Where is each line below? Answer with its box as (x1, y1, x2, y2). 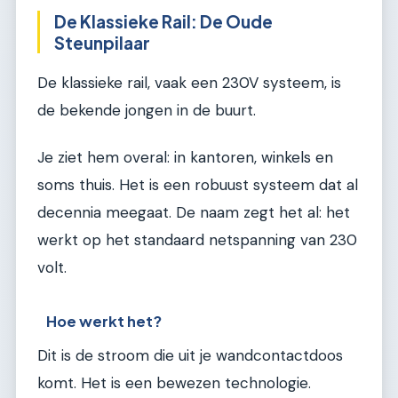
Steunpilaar (54, 31, 150, 53)
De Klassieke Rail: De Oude (54, 10, 273, 32)
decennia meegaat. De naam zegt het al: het (37, 202, 350, 222)
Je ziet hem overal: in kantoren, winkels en (37, 147, 333, 167)
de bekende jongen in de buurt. (37, 99, 256, 120)
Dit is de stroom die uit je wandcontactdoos (37, 345, 343, 365)
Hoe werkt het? (46, 311, 163, 330)
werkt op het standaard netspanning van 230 (37, 229, 357, 250)
